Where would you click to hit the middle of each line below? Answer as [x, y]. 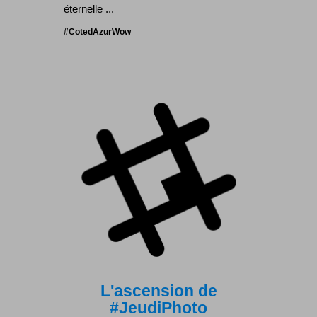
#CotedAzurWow [97, 31]
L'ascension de [158, 291]
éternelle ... [89, 9]
